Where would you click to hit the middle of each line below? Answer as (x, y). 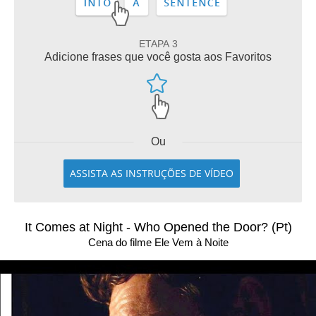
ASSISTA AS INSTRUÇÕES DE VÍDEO (152, 173)
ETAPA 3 (158, 44)
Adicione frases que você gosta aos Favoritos (158, 57)
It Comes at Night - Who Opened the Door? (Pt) (158, 227)
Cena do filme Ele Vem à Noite (158, 242)
